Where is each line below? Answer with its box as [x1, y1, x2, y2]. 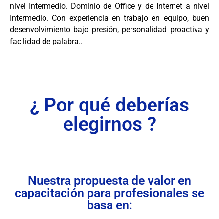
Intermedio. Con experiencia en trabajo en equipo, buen [10, 13, 209, 23]
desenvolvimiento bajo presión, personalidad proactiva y [10, 25, 209, 35]
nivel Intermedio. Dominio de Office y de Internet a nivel [10, 1, 209, 11]
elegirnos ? [63, 112, 156, 135]
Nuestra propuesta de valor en [28, 173, 191, 188]
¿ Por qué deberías [30, 93, 189, 116]
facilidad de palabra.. [10, 37, 83, 46]
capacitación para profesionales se [15, 185, 204, 200]
